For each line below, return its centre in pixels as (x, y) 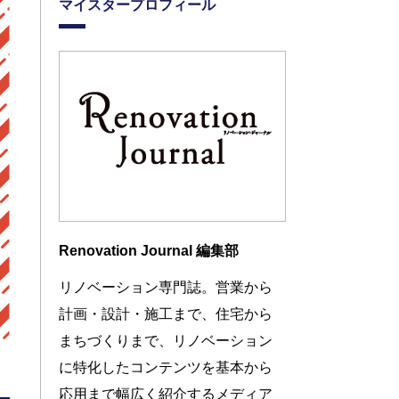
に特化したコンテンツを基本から (166, 367)
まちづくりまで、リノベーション (166, 340)
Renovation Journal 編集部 (149, 250)
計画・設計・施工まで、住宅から (166, 313)
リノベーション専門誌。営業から (166, 287)
